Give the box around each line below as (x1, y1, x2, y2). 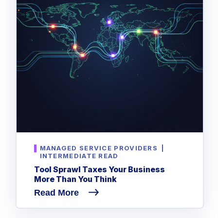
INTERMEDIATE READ (39, 151, 119, 160)
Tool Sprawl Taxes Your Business (34, 164, 165, 175)
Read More (34, 188, 81, 198)
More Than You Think (34, 174, 117, 184)
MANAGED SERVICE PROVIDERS (39, 144, 158, 152)
